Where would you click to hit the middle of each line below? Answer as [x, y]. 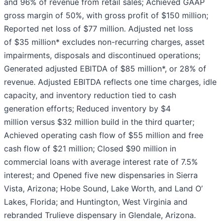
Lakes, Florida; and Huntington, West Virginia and [96, 202]
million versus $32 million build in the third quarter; [99, 122]
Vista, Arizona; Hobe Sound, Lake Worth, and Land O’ [103, 189]
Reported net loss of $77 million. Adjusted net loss [98, 29]
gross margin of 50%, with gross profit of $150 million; [106, 16]
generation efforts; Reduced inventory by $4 [87, 109]
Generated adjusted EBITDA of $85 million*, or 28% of [105, 69]
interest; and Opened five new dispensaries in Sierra [101, 175]
